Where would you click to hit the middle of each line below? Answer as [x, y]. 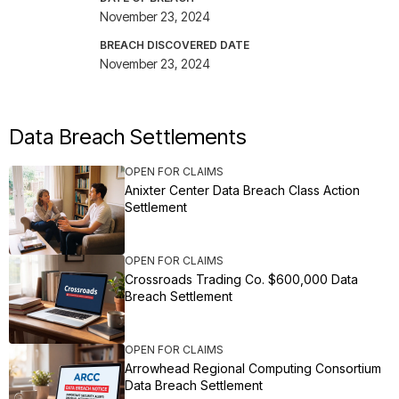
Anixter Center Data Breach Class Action [242, 191]
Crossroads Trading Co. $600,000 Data [241, 280]
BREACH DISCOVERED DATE [175, 45]
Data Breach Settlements [128, 137]
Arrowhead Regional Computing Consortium [253, 369]
